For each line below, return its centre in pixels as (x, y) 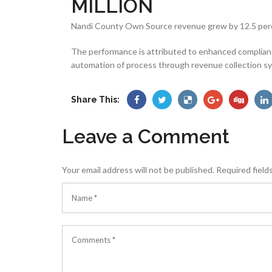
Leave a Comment (146, 137)
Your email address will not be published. (138, 170)
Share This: (95, 100)
